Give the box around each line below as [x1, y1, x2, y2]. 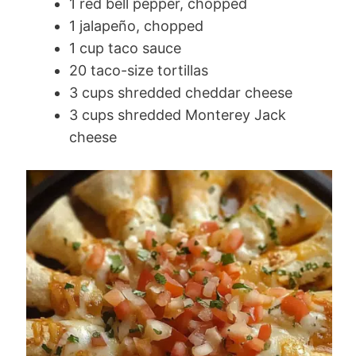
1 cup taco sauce [69, 39, 181, 56]
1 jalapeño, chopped [69, 17, 203, 34]
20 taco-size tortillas [69, 61, 208, 79]
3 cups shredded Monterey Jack [69, 106, 286, 123]
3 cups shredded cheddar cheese [69, 83, 292, 101]
